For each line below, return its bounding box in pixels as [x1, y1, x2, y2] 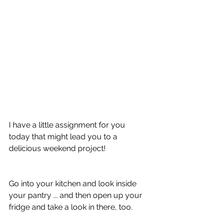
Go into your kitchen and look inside [9, 178, 138, 188]
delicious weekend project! [9, 143, 106, 153]
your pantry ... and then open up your [9, 190, 144, 200]
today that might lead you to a [9, 131, 119, 141]
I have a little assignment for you [9, 120, 127, 130]
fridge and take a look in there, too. [9, 202, 132, 212]
